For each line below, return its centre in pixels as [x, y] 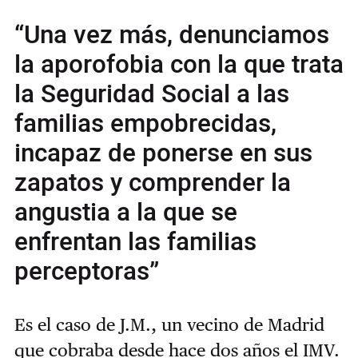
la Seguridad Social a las [151, 94]
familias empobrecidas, [145, 123]
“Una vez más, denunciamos [171, 35]
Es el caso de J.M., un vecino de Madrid [169, 325]
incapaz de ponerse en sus [163, 153]
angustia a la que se [125, 212]
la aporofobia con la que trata [179, 64]
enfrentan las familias [135, 242]
